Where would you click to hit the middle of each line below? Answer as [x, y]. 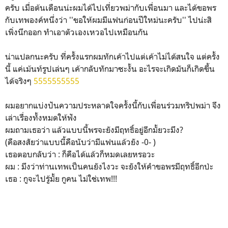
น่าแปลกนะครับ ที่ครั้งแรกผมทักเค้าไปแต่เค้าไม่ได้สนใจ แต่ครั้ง [112, 56]
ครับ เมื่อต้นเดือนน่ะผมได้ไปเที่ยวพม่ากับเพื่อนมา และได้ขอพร [111, 8]
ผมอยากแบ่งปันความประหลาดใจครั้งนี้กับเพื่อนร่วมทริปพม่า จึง [113, 105]
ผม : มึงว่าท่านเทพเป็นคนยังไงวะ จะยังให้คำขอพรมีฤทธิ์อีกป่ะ [109, 166]
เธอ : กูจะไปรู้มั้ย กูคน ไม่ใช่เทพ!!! [62, 179]
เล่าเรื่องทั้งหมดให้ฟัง [42, 118]
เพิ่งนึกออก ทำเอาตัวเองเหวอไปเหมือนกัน [78, 32]
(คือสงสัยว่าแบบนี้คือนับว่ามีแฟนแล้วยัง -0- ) [80, 142]
